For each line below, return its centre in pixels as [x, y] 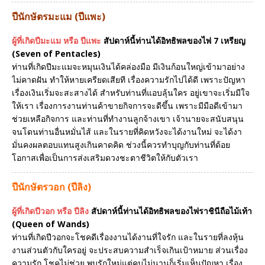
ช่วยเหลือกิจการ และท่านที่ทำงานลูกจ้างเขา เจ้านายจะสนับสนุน [128, 119]
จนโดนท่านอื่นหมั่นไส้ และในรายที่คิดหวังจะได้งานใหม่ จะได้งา [127, 132]
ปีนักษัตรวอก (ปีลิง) [51, 187]
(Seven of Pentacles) [56, 54]
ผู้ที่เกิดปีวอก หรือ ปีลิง [50, 211]
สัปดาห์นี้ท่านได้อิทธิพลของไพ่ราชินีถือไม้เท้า [172, 211]
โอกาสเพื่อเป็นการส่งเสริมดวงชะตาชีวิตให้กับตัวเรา [105, 158]
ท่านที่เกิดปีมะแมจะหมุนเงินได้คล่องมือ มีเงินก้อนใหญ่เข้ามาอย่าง [128, 67]
